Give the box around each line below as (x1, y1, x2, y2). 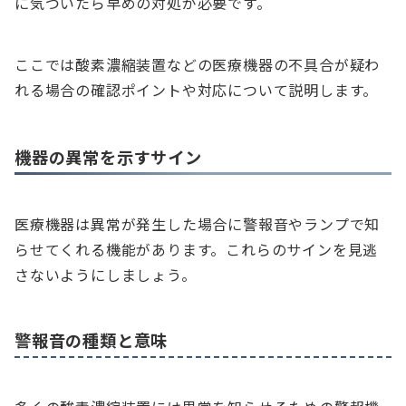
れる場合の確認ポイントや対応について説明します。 (14, 78, 379, 101)
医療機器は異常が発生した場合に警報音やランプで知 (14, 212, 381, 235)
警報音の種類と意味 (14, 327, 169, 352)
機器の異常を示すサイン (14, 144, 202, 169)
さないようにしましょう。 (14, 263, 197, 285)
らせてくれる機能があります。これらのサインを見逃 (14, 237, 379, 260)
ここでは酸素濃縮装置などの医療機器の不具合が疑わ (14, 53, 381, 75)
